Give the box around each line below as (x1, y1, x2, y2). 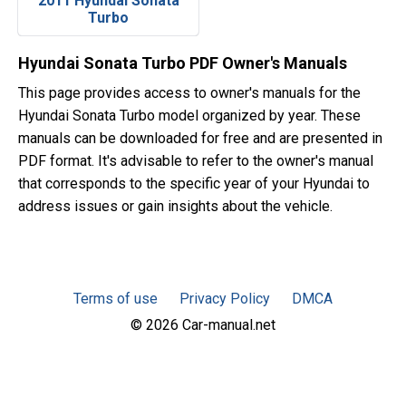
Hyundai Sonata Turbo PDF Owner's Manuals (18, 53, 347, 72)
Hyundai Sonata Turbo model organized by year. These (18, 107, 361, 124)
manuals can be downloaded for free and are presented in (18, 130, 382, 147)
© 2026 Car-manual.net (130, 316, 275, 333)
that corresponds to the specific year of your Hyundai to (18, 175, 370, 192)
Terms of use (73, 290, 158, 307)
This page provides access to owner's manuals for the (18, 84, 361, 101)
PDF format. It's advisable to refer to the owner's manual (18, 152, 373, 169)
